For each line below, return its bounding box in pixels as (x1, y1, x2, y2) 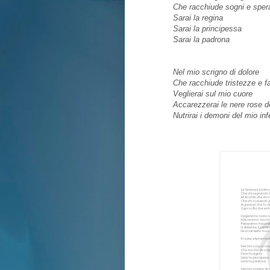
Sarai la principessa (173, 24, 242, 34)
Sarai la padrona (173, 35, 230, 45)
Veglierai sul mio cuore (173, 89, 253, 99)
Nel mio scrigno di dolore (173, 67, 259, 77)
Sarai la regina (173, 13, 223, 23)
